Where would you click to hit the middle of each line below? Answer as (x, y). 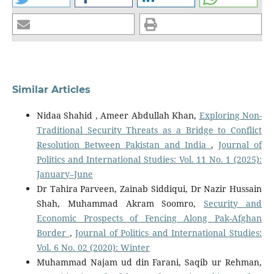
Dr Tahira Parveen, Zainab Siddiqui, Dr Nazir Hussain (149, 188)
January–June (65, 174)
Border (53, 232)
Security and (233, 203)
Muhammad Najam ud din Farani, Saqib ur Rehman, (149, 262)
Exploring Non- (231, 115)
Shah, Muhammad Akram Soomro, (120, 203)
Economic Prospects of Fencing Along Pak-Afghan (149, 218)
